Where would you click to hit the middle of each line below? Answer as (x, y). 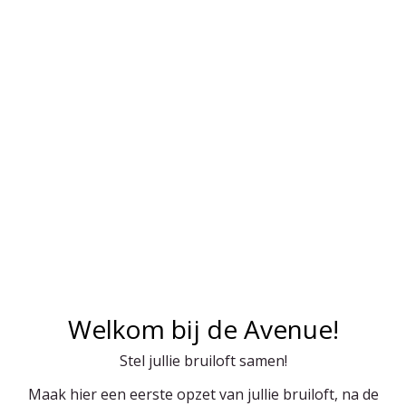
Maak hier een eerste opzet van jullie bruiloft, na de (203, 394)
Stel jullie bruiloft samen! (203, 361)
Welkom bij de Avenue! (203, 329)
